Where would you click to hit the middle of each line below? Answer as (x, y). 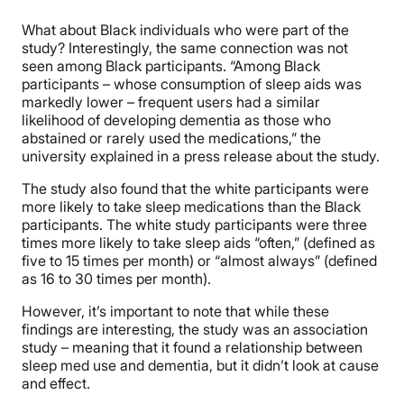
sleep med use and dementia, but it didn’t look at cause (200, 366)
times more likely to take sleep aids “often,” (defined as (198, 243)
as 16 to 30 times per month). (116, 279)
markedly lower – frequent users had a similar (171, 102)
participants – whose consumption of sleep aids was (192, 84)
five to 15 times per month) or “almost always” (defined (199, 261)
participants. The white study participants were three (194, 225)
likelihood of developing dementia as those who (176, 120)
